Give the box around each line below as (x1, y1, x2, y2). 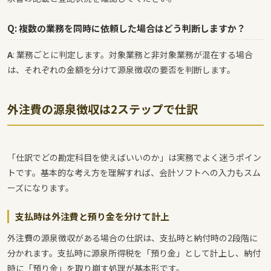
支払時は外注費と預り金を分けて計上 (15, 210, 169, 223)
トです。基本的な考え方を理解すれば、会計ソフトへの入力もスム (7, 166, 261, 179)
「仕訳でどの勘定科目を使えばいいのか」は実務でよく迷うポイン (7, 151, 261, 164)
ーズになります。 (7, 181, 74, 194)
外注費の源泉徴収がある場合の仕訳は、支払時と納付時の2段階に (7, 232, 258, 244)
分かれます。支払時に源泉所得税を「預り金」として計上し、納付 (7, 247, 261, 260)
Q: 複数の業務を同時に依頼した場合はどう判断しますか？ (7, 22, 246, 35)
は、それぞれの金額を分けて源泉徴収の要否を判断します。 (7, 64, 235, 76)
